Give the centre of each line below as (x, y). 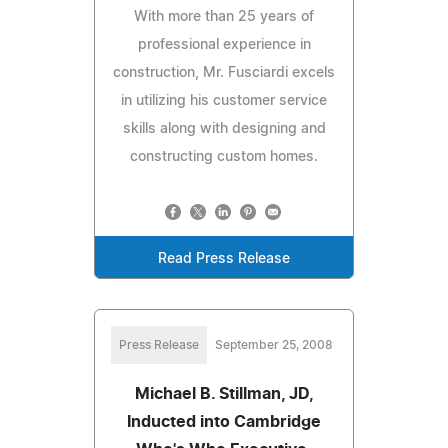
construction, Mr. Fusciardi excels (224, 72)
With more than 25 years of (224, 16)
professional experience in (224, 44)
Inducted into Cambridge (224, 421)
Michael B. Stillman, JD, (224, 393)
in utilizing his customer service (224, 100)
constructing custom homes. (224, 156)
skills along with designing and (224, 128)
